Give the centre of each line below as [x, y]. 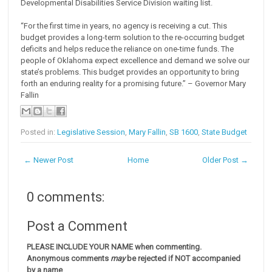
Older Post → [225, 160]
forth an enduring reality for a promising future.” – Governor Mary [134, 84]
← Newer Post [49, 160]
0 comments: [66, 197]
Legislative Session [91, 132]
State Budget [225, 132]
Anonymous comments [69, 258]
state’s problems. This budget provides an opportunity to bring [130, 72]
